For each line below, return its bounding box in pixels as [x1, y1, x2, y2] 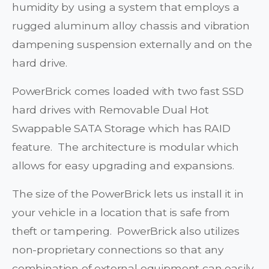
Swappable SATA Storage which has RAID [12, 122, 231, 135]
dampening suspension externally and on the [12, 38, 252, 51]
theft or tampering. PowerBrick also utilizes [12, 225, 240, 238]
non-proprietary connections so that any [12, 243, 225, 256]
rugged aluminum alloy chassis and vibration [12, 19, 250, 32]
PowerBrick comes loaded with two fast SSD [12, 85, 244, 98]
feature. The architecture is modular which [12, 141, 239, 154]
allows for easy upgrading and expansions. [12, 159, 234, 172]
